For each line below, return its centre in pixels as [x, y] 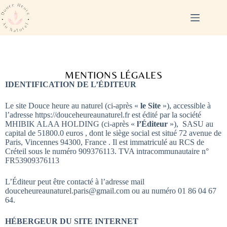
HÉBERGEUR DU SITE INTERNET [72, 221]
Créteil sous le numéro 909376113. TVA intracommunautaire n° [107, 151]
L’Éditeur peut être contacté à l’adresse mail [75, 182]
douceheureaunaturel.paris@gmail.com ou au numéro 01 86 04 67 [111, 191]
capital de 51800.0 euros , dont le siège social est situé [91, 133]
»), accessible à [186, 106]
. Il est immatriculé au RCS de [155, 142]
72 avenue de [199, 133]
